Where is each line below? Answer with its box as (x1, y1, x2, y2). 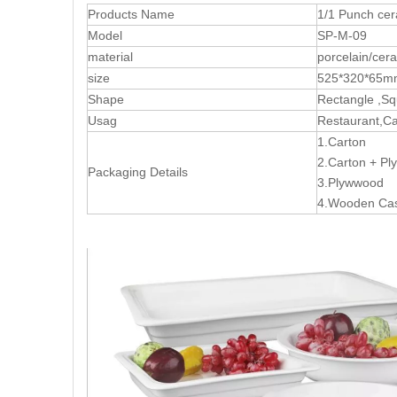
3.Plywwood (317, 175, 391, 191)
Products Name (88, 7, 175, 22)
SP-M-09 (317, 28, 367, 43)
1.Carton (317, 135, 373, 150)
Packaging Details (88, 165, 188, 180)
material (88, 50, 133, 65)
